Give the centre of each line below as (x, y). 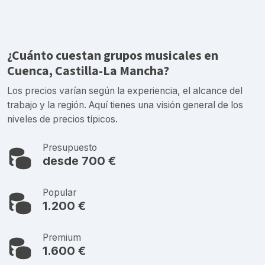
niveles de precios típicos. (62, 119)
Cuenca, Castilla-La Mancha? (88, 71)
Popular (59, 192)
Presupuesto (70, 147)
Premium (62, 237)
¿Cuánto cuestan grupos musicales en (113, 56)
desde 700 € (79, 161)
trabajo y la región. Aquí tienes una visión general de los (125, 105)
